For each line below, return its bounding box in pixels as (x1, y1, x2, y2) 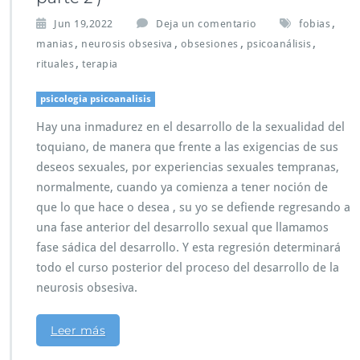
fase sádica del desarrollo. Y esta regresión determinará (36, 240, 341, 256)
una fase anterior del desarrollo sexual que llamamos (36, 220, 329, 235)
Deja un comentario (156, 18, 256, 31)
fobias (299, 18, 330, 31)
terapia (82, 58, 118, 71)
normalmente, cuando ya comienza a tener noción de (36, 180, 328, 195)
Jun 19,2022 (54, 18, 113, 31)
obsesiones (180, 38, 239, 51)
